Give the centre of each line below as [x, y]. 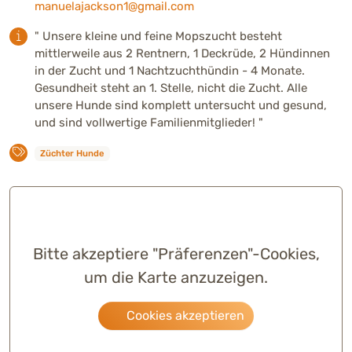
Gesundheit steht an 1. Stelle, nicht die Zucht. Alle [171, 88]
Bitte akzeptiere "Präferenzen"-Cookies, [176, 253]
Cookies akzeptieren [184, 315]
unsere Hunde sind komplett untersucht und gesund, [181, 105]
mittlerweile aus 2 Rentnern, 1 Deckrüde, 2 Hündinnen [182, 53]
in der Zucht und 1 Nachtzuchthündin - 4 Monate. [171, 70]
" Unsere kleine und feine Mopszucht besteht [158, 36]
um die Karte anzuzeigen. [176, 277]
